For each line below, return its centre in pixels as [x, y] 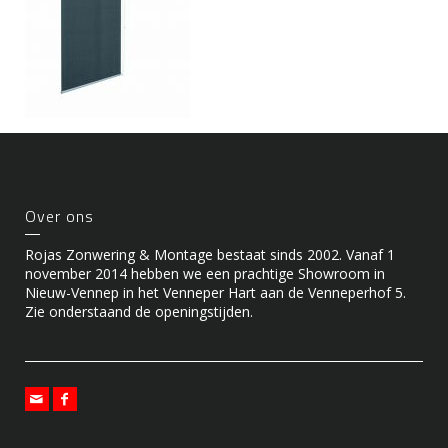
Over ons [59, 216]
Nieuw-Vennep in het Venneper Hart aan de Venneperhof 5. [215, 293]
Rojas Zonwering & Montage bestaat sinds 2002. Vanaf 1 [210, 255]
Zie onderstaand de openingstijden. [139, 312]
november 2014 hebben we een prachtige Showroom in [205, 274]
